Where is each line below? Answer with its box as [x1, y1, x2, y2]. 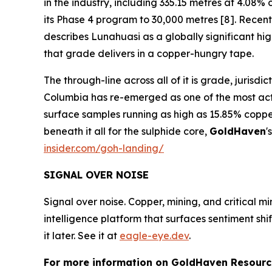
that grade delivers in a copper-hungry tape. [44, 47, 254, 59]
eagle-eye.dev [120, 229, 189, 242]
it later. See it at [44, 229, 120, 242]
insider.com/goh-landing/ [44, 142, 164, 154]
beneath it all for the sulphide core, [44, 125, 209, 137]
